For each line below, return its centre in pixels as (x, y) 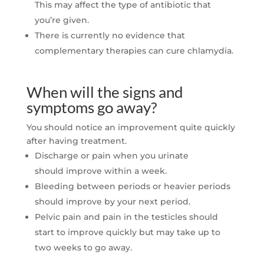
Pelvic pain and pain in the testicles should (126, 217)
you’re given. (62, 20)
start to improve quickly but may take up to (127, 232)
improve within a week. (116, 171)
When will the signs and (105, 92)
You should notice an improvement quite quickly (131, 128)
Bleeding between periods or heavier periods (132, 187)
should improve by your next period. (112, 202)
